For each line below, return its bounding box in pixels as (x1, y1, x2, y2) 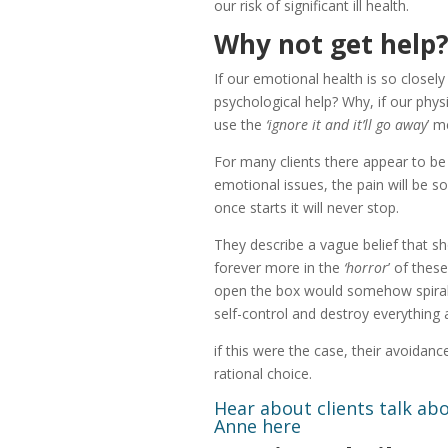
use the (213, 115, 266, 135)
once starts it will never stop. (213, 198, 399, 218)
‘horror (343, 258, 388, 278)
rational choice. (213, 364, 312, 384)
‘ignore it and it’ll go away (265, 115, 427, 135)
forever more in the (213, 258, 344, 278)
